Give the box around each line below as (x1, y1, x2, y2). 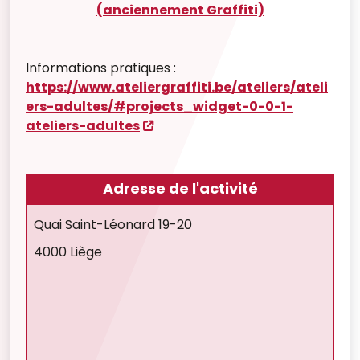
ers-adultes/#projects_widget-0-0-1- (26, 97, 293, 116)
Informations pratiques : (26, 59, 176, 77)
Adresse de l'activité (102, 178, 258, 198)
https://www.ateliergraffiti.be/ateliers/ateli (26, 78, 328, 96)
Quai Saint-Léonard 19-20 (34, 215, 192, 234)
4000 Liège (34, 243, 102, 261)
